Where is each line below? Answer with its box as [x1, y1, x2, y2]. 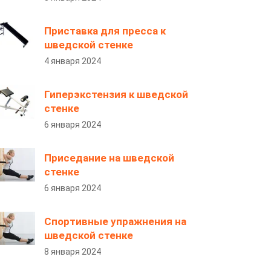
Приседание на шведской [44, 152, 174, 164]
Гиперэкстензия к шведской [44, 88, 188, 100]
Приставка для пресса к [44, 25, 166, 37]
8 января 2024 [44, 247, 101, 256]
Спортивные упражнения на [44, 215, 186, 227]
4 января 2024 [44, 56, 101, 66]
